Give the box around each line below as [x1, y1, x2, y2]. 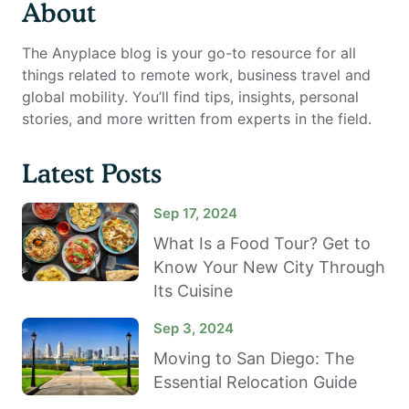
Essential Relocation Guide [153, 372, 357, 393]
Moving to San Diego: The [153, 349, 354, 369]
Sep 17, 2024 [153, 204, 237, 223]
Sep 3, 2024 [153, 320, 234, 338]
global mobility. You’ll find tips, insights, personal [22, 88, 359, 107]
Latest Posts [22, 158, 162, 190]
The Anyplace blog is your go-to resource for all [22, 44, 356, 63]
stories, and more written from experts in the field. [22, 110, 372, 129]
